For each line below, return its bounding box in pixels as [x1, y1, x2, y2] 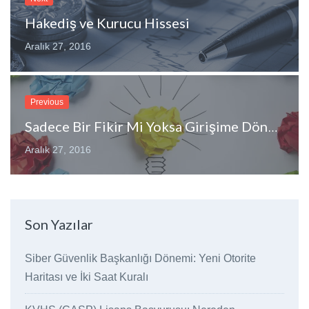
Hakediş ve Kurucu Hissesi [24, 14, 190, 32]
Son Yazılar [24, 216, 93, 233]
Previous [30, 97, 63, 107]
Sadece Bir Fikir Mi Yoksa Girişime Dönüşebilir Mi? [267, 121, 278, 134]
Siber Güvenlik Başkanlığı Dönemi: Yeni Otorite [24, 252, 256, 265]
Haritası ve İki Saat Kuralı [24, 271, 148, 283]
